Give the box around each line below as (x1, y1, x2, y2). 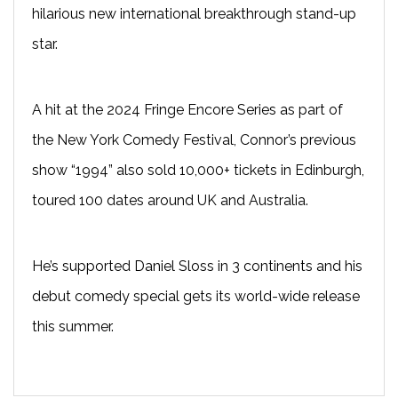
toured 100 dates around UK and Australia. (32, 191, 308, 209)
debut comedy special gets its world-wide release (32, 287, 360, 305)
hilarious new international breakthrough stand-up (32, 4, 356, 22)
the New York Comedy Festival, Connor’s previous (32, 131, 356, 148)
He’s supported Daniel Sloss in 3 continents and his (32, 257, 362, 275)
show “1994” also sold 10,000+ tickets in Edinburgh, (32, 161, 364, 179)
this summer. (32, 317, 114, 335)
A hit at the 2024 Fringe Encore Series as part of (32, 100, 343, 118)
